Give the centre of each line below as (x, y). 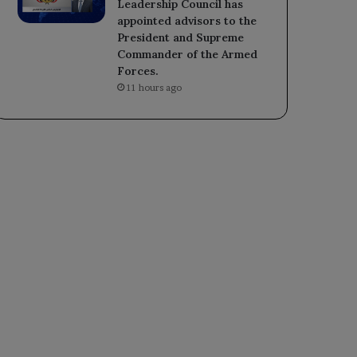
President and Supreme (181, 37)
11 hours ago (155, 87)
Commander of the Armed (188, 54)
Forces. (138, 71)
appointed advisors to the (187, 20)
